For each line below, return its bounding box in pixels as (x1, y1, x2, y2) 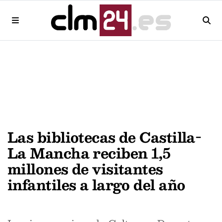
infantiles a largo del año (7, 173, 185, 196)
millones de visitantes (7, 157, 163, 180)
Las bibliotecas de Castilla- (7, 125, 202, 149)
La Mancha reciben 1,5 (7, 141, 170, 165)
